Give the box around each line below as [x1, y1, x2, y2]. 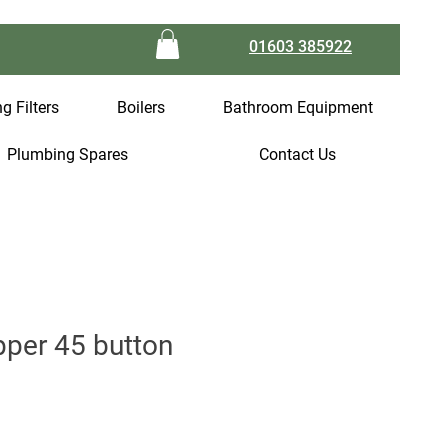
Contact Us [259, 144, 337, 164]
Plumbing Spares [6, 144, 128, 164]
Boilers [117, 97, 165, 117]
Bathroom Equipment [223, 97, 373, 117]
